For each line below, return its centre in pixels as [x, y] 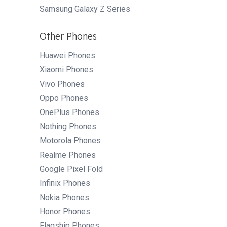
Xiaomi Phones [66, 69]
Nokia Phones [64, 197]
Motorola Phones [70, 140]
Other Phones [68, 36]
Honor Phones [65, 211]
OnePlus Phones [69, 112]
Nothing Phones [68, 126]
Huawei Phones [67, 55]
